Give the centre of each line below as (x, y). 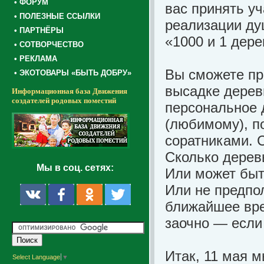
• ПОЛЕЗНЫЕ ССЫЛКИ (57, 16)
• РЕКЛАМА (36, 59)
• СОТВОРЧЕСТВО (49, 44)
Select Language (36, 257)
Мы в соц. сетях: (75, 168)
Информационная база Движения (70, 91)
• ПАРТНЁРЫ (39, 30)
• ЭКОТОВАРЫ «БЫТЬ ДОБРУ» (73, 73)
